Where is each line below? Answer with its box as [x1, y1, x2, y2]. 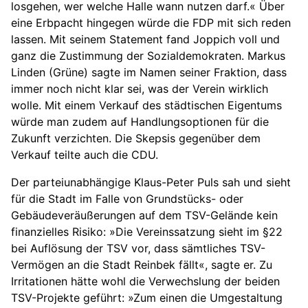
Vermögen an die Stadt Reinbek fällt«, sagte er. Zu [11, 258, 272, 272]
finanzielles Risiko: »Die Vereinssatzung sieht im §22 [11, 225, 283, 239]
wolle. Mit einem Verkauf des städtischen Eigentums [11, 98, 282, 113]
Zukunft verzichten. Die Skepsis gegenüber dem [11, 131, 261, 146]
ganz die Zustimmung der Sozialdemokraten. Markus [11, 49, 285, 63]
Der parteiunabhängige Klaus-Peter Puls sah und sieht [11, 175, 291, 190]
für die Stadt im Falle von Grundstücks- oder [11, 192, 243, 206]
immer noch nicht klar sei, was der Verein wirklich [11, 82, 268, 96]
